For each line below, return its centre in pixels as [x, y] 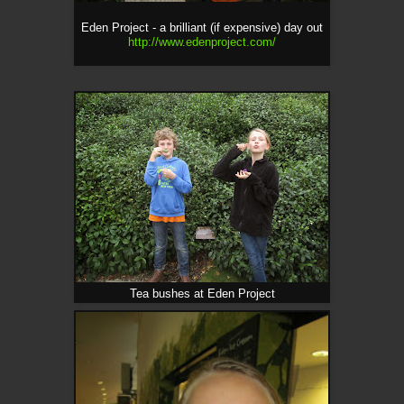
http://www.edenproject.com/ [202, 42]
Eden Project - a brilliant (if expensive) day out [202, 28]
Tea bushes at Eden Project [202, 294]
